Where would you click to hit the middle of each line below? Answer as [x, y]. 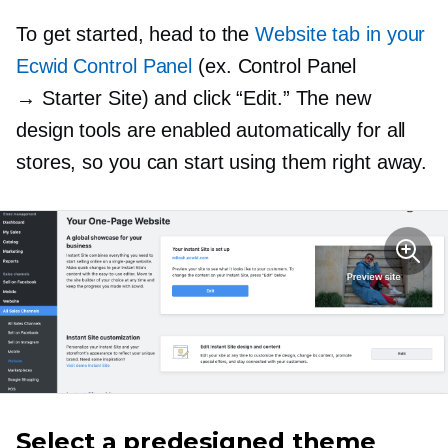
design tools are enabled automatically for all [211, 129]
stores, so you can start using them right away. [222, 161]
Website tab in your [340, 33]
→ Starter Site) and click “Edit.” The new [193, 97]
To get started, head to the [136, 33]
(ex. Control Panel [274, 65]
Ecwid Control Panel [104, 65]
